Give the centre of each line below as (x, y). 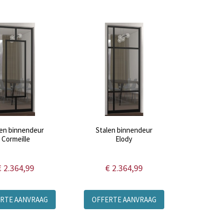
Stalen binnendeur (124, 130)
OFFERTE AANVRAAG (124, 200)
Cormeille (16, 139)
